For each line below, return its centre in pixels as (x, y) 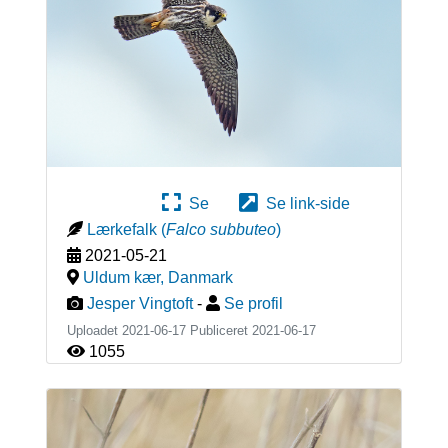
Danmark (200, 277)
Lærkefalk (121, 229)
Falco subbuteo (220, 229)
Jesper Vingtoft (139, 303)
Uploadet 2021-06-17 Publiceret (159, 330)
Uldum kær (121, 277)
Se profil (253, 303)
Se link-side (304, 203)
